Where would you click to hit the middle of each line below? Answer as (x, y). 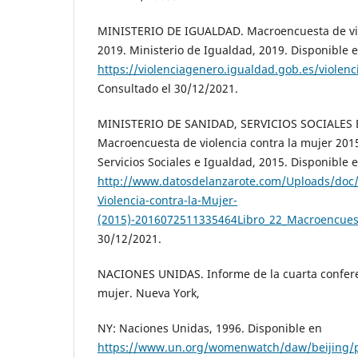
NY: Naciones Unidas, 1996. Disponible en (210, 328)
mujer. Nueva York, (149, 292)
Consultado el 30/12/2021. (168, 88)
